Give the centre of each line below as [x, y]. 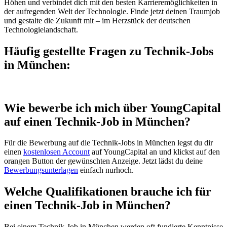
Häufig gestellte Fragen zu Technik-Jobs [109, 51]
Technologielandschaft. [41, 29]
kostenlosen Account [56, 152]
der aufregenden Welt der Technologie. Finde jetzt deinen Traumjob [112, 11]
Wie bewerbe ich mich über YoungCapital [112, 108]
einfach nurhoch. [106, 170]
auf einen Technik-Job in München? [97, 121]
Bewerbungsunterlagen [41, 170]
